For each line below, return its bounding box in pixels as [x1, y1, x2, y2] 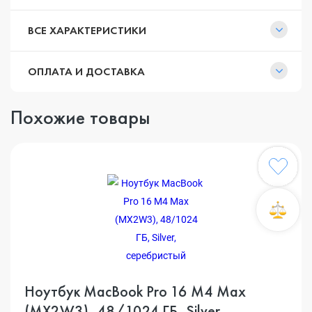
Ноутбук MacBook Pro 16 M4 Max [24, 281, 246, 302]
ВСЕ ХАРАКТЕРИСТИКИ [28, 23, 146, 38]
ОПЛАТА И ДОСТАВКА [28, 64, 145, 79]
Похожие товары [10, 105, 150, 130]
